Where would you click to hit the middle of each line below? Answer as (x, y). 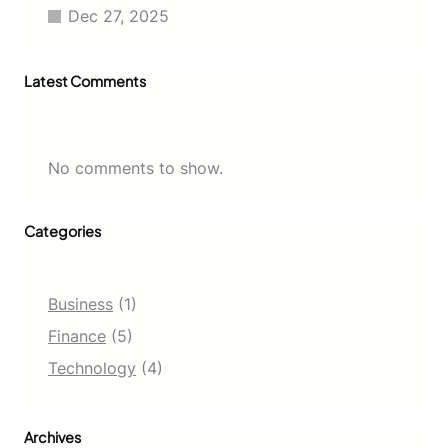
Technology (92, 367)
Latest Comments (85, 80)
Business (80, 303)
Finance (77, 335)
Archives (52, 436)
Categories (62, 230)
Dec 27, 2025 (118, 15)
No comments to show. (135, 167)
